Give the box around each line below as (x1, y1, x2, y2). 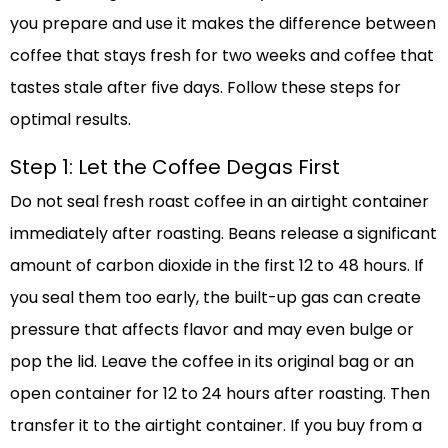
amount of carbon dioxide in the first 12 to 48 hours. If (10, 253, 424, 277)
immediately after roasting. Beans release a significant (10, 221, 437, 245)
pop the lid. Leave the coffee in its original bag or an (10, 349, 414, 373)
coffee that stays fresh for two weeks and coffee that (10, 43, 434, 67)
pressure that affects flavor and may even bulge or (10, 317, 414, 341)
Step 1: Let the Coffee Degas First (10, 152, 340, 181)
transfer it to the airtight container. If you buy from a (10, 413, 422, 437)
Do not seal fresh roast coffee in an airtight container (10, 189, 429, 213)
